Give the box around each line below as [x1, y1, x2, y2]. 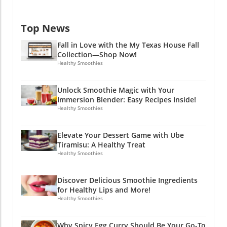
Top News [21, 21, 70, 35]
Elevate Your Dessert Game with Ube [57, 130, 184, 140]
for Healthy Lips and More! [57, 185, 150, 195]
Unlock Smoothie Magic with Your [57, 85, 174, 95]
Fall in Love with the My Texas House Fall [57, 40, 199, 50]
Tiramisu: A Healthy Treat [57, 140, 145, 149]
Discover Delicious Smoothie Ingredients [57, 175, 198, 185]
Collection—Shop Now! [57, 50, 137, 59]
